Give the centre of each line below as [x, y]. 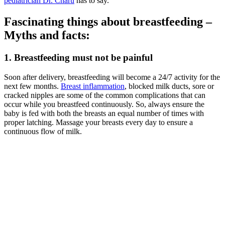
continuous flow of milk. [43, 131]
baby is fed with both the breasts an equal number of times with [104, 113]
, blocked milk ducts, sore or [169, 86]
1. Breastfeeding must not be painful [78, 57]
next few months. [31, 86]
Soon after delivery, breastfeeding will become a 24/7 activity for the [112, 77]
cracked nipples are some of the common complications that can [105, 95]
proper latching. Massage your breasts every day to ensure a [98, 122]
